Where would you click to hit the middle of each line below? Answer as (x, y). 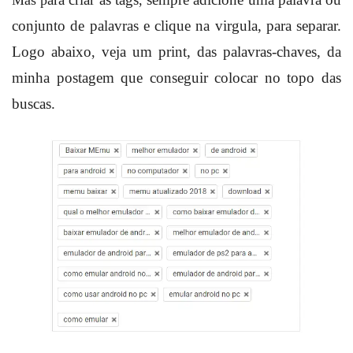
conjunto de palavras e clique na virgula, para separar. (176, 25)
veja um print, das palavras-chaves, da (218, 51)
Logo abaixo (52, 51)
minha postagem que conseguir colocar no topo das (176, 77)
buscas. (33, 103)
